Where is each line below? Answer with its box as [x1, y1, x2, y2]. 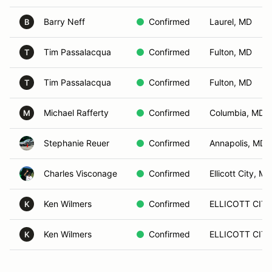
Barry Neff [44, 16, 85, 27]
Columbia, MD [209, 107, 265, 118]
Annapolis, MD [209, 138, 266, 148]
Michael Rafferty [44, 107, 109, 118]
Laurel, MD [209, 16, 252, 27]
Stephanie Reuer [44, 138, 109, 148]
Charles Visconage [44, 168, 117, 178]
